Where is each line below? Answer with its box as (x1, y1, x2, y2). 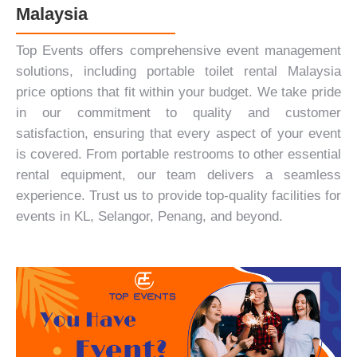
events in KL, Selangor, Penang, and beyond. (16, 209, 283, 224)
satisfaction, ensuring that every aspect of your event (16, 126, 341, 141)
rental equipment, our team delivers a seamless (16, 167, 341, 182)
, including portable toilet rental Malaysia (69, 64, 341, 79)
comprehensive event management (129, 43, 342, 58)
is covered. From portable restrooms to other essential (16, 147, 341, 162)
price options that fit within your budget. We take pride (16, 84, 341, 100)
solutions (16, 64, 69, 79)
